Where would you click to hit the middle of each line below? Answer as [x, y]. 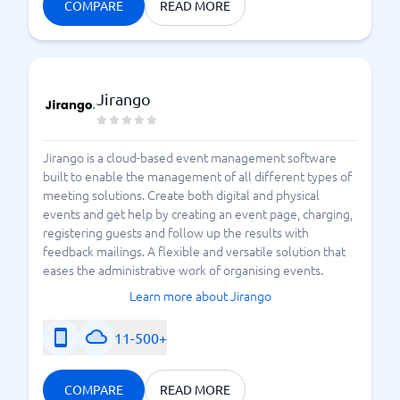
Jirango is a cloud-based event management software [190, 157]
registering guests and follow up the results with [176, 232]
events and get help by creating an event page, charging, [198, 213]
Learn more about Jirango [200, 296]
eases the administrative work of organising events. [183, 270]
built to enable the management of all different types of [197, 176]
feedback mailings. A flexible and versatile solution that [194, 251]
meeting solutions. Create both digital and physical [181, 195]
